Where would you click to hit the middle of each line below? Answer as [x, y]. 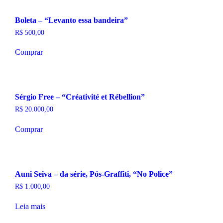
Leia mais [30, 206]
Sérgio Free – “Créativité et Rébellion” [80, 97]
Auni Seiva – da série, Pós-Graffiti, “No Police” [94, 174]
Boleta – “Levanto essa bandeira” [71, 20]
